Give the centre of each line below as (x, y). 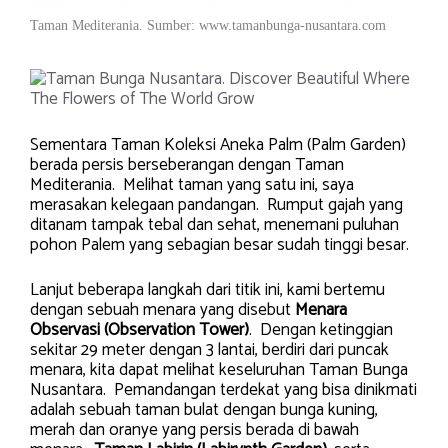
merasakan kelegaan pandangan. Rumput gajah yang (216, 204)
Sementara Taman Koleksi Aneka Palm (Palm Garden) (218, 144)
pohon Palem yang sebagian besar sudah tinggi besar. (219, 244)
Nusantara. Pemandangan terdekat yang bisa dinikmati (223, 390)
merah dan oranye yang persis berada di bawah (194, 430)
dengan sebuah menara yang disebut (162, 310)
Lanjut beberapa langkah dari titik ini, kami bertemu (207, 290)
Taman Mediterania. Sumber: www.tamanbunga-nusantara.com (208, 24)
